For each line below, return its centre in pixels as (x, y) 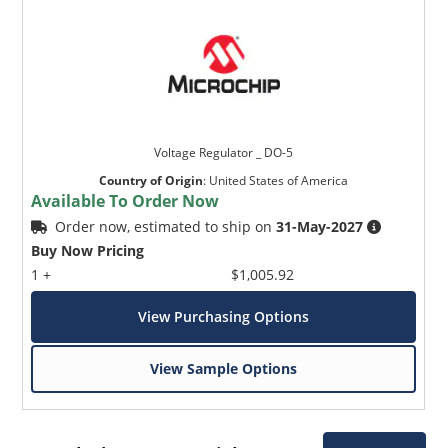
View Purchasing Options (224, 316)
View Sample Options (224, 368)
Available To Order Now (125, 200)
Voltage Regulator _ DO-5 (224, 152)
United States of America (279, 180)
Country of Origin (151, 180)
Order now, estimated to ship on (166, 226)
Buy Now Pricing (88, 250)
